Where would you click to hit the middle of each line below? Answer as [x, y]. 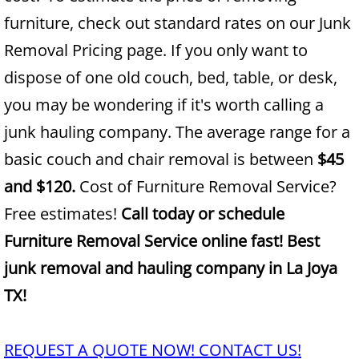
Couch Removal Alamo [167, 201]
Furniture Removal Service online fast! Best [162, 241]
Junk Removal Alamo [121, 38]
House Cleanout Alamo [167, 324]
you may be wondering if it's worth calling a [164, 105]
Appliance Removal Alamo [180, 79]
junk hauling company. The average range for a [177, 132]
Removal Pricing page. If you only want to [156, 50]
